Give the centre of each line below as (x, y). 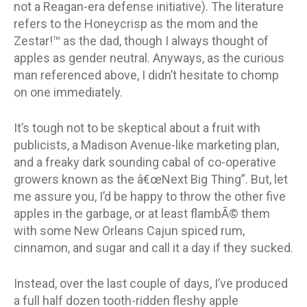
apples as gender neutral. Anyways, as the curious (149, 58)
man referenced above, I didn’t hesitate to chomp (146, 75)
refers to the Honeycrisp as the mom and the (136, 23)
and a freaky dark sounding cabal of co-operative (145, 162)
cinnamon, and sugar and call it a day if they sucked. (153, 247)
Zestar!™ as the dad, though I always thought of (141, 40)
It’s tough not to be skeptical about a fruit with (137, 127)
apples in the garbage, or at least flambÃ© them (142, 213)
